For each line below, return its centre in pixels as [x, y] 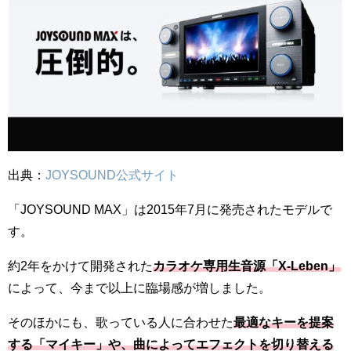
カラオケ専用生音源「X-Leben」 [247, 265]
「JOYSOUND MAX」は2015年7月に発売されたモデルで [170, 209]
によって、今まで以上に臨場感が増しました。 [139, 287]
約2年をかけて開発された [80, 265]
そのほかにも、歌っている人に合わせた [121, 322]
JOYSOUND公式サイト [112, 174]
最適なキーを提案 [284, 322]
